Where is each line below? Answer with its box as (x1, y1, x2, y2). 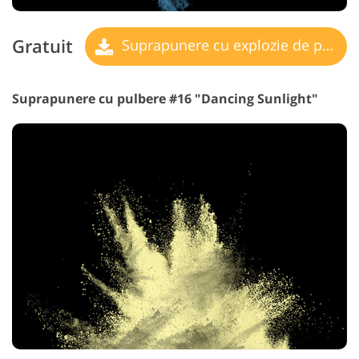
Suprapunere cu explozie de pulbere (118, 34, 322, 54)
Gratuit (12, 34, 73, 59)
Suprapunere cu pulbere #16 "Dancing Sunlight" (12, 90, 318, 108)
